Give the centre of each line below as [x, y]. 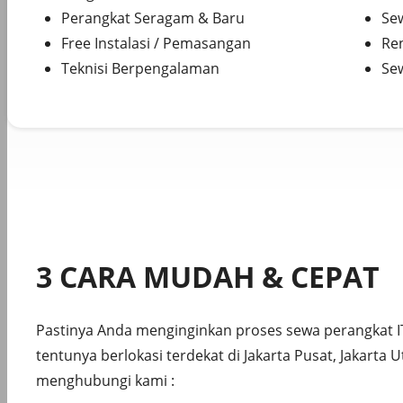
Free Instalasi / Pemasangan [156, 44]
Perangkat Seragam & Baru [153, 18]
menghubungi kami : [105, 381]
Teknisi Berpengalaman [140, 69]
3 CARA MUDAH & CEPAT [208, 276]
